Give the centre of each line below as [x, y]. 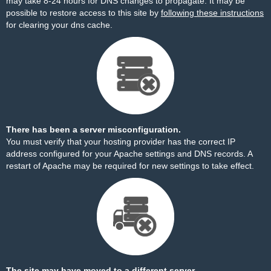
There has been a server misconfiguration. [93, 129]
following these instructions [212, 13]
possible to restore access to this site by [83, 13]
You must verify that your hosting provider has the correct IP [121, 142]
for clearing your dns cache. [59, 25]
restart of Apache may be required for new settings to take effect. [130, 166]
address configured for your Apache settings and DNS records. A [129, 154]
